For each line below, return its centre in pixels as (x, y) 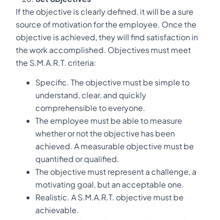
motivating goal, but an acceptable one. (110, 185)
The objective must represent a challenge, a (116, 172)
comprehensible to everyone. (90, 108)
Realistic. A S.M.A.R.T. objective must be (110, 197)
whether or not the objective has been (105, 134)
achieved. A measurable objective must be (115, 146)
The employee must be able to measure (109, 121)
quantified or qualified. (77, 159)
